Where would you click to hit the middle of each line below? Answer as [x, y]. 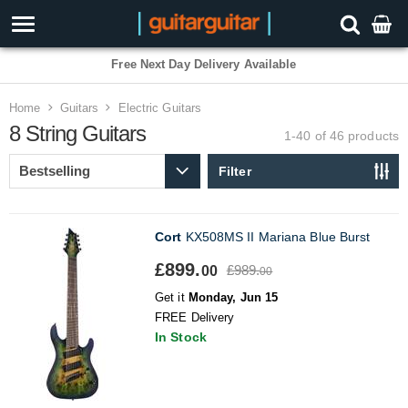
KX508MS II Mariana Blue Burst [276, 236]
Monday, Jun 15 [233, 297]
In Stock [181, 337]
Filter [235, 171]
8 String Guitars [77, 133]
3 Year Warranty [204, 64]
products [372, 136]
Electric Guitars [160, 108]
